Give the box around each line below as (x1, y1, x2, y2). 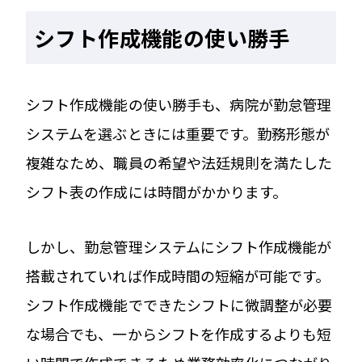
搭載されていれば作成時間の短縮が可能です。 (26, 264, 330, 286)
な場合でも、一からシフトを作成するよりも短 (26, 322, 332, 344)
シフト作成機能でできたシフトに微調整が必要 (26, 293, 333, 315)
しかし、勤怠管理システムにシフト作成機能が (26, 235, 332, 257)
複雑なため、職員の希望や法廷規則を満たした (26, 151, 333, 173)
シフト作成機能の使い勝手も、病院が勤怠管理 (26, 93, 332, 115)
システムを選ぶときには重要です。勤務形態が (26, 122, 330, 144)
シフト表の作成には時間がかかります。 (26, 180, 288, 202)
